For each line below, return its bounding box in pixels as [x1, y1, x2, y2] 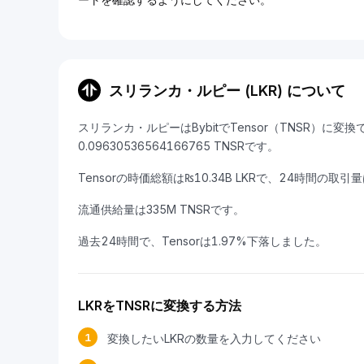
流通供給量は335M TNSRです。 [78, 202, 245, 216]
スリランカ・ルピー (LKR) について [109, 81, 345, 99]
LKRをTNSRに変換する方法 [78, 297, 241, 314]
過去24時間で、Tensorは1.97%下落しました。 [78, 234, 327, 248]
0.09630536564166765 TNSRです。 [78, 139, 279, 153]
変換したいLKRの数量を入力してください [107, 331, 321, 345]
